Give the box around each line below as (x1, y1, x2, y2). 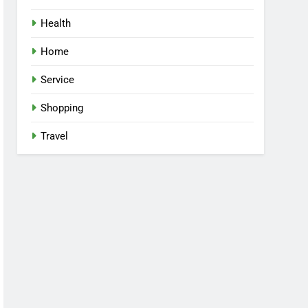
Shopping (41, 102, 84, 115)
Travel (41, 130, 69, 143)
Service (41, 74, 75, 87)
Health (41, 17, 71, 30)
